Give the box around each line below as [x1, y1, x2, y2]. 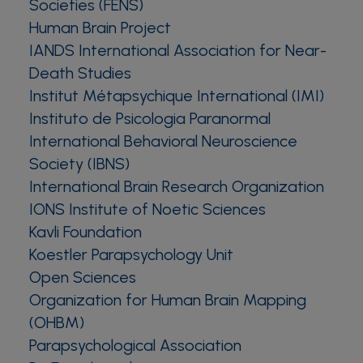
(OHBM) [29, 313, 84, 332]
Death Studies [29, 63, 131, 83]
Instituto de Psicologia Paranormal [29, 109, 271, 128]
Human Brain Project [29, 18, 171, 37]
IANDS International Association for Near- [29, 41, 327, 60]
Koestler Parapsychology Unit [29, 245, 233, 264]
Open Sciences [29, 267, 136, 287]
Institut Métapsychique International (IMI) [29, 86, 324, 105]
